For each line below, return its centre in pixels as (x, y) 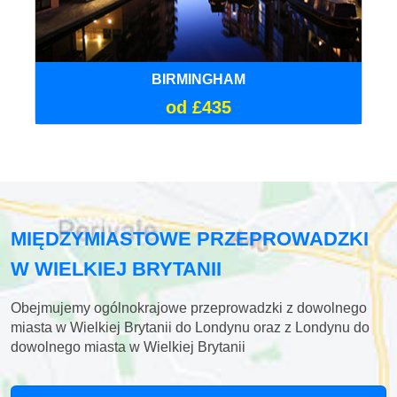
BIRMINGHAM (198, 80)
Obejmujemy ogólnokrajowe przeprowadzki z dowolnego (189, 308)
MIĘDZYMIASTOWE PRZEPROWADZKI (190, 239)
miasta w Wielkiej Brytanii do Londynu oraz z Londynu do (190, 328)
